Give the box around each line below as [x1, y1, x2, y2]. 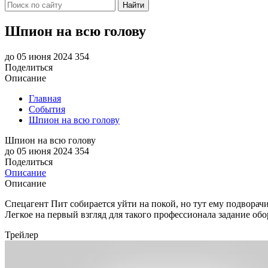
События [29, 103, 65, 114]
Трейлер [5, 229, 38, 240]
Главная [29, 93, 61, 103]
